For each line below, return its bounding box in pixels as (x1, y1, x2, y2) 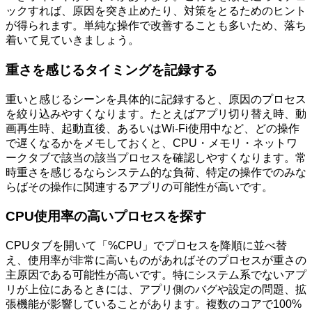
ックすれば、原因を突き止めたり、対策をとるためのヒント (6, 5, 306, 17)
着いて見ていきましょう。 (6, 34, 139, 47)
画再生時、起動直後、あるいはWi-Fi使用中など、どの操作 (6, 122, 299, 134)
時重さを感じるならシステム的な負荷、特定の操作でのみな (6, 166, 306, 178)
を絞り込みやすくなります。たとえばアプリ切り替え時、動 (6, 107, 306, 120)
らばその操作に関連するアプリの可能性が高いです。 (6, 180, 273, 193)
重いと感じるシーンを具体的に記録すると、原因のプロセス (6, 93, 306, 105)
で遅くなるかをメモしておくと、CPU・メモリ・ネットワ (6, 136, 297, 149)
